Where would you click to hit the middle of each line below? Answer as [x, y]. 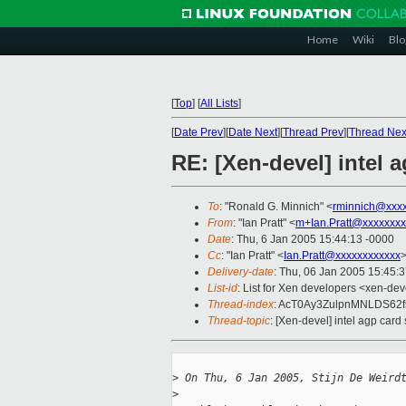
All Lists [219, 103]
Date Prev [198, 132]
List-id [222, 289]
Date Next [253, 132]
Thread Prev [313, 132]
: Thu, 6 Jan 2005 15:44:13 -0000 [313, 240]
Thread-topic [239, 321]
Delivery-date [241, 272]
